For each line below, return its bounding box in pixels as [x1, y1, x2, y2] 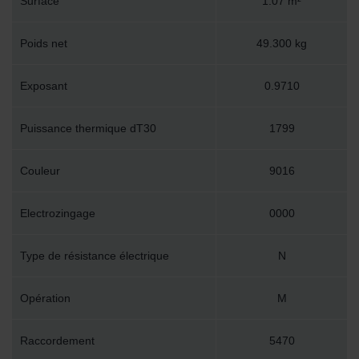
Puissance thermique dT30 [20, 122, 156, 135]
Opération [20, 292, 71, 305]
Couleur [20, 164, 60, 178]
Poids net [20, 37, 67, 50]
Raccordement [20, 334, 95, 348]
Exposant [20, 79, 67, 93]
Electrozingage [20, 207, 95, 220]
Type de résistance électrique [20, 249, 169, 263]
